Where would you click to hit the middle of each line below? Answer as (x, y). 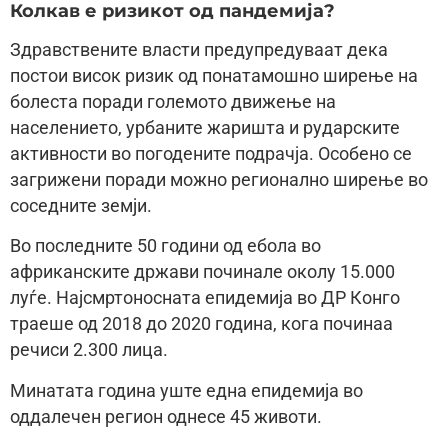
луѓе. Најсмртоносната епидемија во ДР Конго (205, 298)
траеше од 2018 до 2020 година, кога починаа (201, 324)
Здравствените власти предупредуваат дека (199, 49)
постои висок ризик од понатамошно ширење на (214, 75)
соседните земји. (81, 205)
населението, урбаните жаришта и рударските (205, 127)
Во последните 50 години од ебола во (165, 246)
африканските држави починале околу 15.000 (202, 272)
